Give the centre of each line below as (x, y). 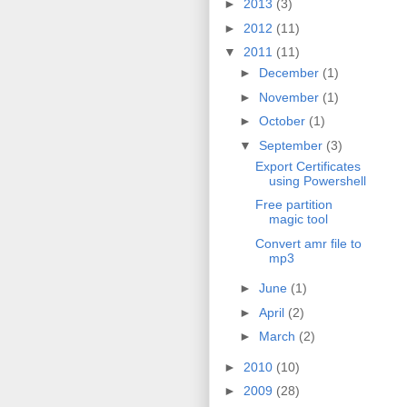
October (283, 121)
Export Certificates (308, 166)
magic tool (298, 219)
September (292, 145)
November (290, 97)
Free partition (293, 205)
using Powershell (317, 180)
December (290, 73)
